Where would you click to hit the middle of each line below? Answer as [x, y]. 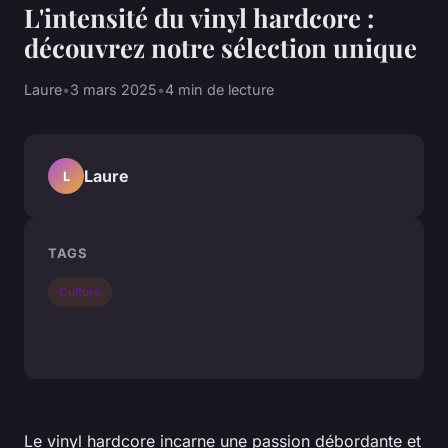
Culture [80, 291]
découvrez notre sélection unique [220, 47]
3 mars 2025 [113, 90]
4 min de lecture [219, 90]
